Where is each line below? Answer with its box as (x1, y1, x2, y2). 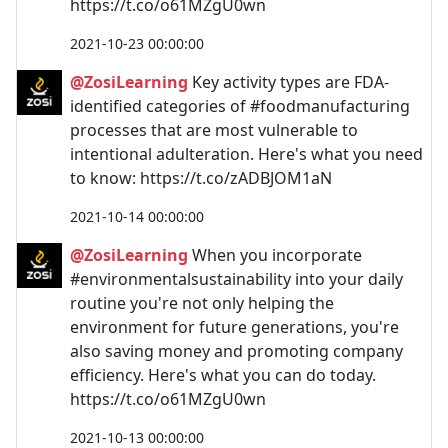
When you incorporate (188, 243, 362, 266)
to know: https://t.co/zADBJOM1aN (70, 166, 332, 189)
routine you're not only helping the (70, 291, 334, 314)
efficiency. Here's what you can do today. (70, 363, 376, 386)
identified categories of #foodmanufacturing (70, 94, 410, 117)
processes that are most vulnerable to (70, 118, 358, 141)
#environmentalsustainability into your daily (70, 267, 403, 290)
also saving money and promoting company (70, 339, 403, 362)
